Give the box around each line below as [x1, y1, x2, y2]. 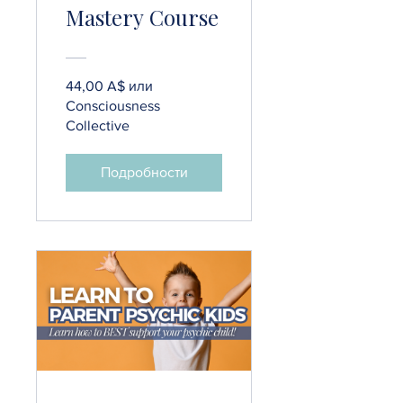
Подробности [100, 165, 188, 181]
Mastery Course [66, 3, 219, 32]
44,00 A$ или [66, 78, 153, 94]
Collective [66, 118, 130, 134]
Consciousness [66, 98, 160, 114]
